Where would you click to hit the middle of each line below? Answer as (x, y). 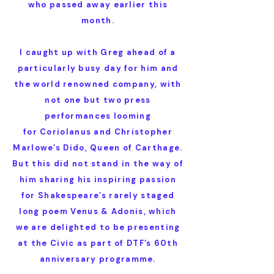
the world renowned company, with (98, 84)
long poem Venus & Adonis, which (98, 211)
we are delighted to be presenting (98, 227)
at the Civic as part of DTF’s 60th (98, 243)
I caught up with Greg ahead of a (98, 52)
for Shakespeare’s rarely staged (98, 195)
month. (98, 20)
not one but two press (98, 100)
